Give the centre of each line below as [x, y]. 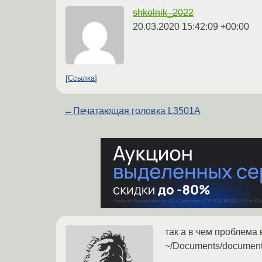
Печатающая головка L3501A [137, 111]
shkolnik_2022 [163, 12]
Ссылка [81, 78]
